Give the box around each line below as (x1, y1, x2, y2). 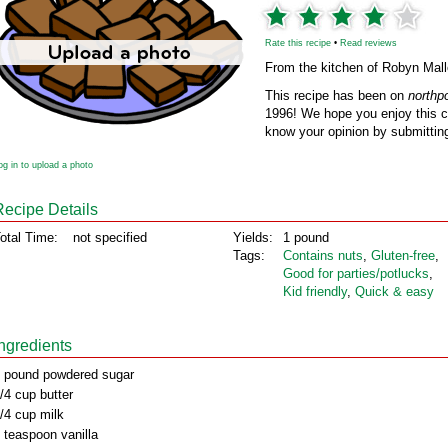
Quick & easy (355, 284, 434, 299)
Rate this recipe (265, 38, 331, 48)
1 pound (283, 230, 329, 245)
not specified (73, 230, 147, 245)
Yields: (233, 230, 273, 245)
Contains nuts (283, 248, 363, 263)
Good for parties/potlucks (283, 266, 429, 281)
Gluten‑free (371, 248, 435, 263)
